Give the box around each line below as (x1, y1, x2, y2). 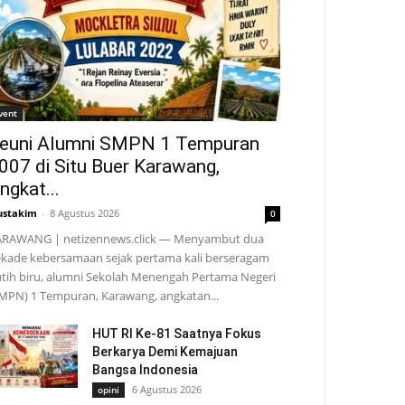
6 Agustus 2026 (132, 382, 202, 396)
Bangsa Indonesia (92, 363, 198, 377)
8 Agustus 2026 (50, 206, 119, 220)
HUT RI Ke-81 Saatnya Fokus (92, 326, 261, 341)
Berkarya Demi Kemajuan (92, 344, 238, 359)
